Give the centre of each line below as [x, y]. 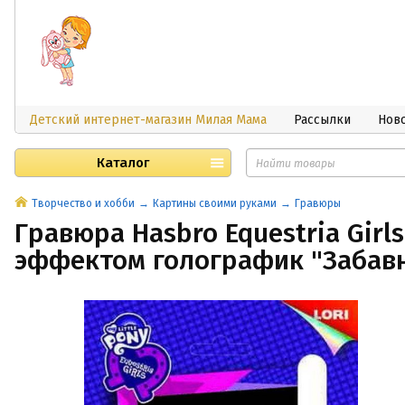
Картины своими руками [215, 203]
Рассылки [322, 120]
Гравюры [318, 203]
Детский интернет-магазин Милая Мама [148, 120]
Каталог [123, 163]
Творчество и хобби [83, 203]
